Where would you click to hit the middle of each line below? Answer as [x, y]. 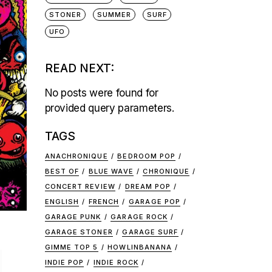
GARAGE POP [155, 202]
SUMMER [114, 15]
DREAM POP [148, 186]
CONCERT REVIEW [80, 186]
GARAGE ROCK [139, 217]
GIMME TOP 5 [71, 247]
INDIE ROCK [116, 262]
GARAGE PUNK [73, 217]
